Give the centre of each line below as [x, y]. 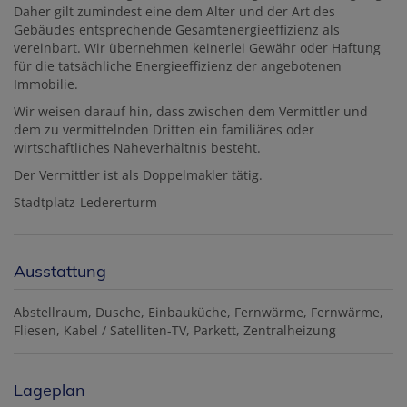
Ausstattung [60, 272]
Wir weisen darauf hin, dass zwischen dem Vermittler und [191, 112]
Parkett [215, 331]
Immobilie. [46, 84]
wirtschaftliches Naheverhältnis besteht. [137, 148]
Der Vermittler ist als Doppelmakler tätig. [138, 175]
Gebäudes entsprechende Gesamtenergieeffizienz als [177, 30]
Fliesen [35, 331]
